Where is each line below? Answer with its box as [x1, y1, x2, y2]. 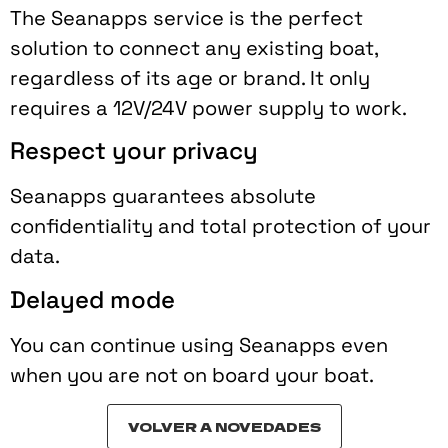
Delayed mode [10, 283, 175, 315]
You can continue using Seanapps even [10, 331, 388, 358]
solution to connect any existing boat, [10, 35, 378, 62]
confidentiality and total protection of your [10, 213, 431, 240]
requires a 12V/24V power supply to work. [10, 95, 407, 122]
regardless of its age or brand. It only [10, 65, 370, 92]
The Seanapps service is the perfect [10, 5, 363, 32]
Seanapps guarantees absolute [10, 183, 316, 210]
